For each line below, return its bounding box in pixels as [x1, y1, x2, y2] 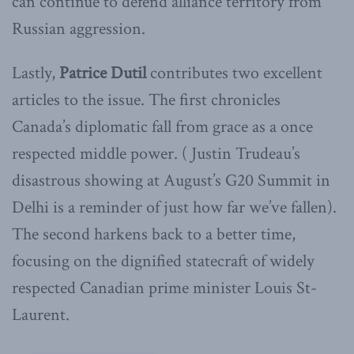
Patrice [59, 62, 107, 85]
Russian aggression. [12, 17, 145, 41]
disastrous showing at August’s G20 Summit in [12, 169, 330, 193]
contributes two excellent [146, 62, 322, 85]
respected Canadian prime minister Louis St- [12, 277, 317, 300]
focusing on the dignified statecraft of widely [12, 250, 314, 273]
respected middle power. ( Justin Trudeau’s [12, 142, 300, 166]
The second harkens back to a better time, [12, 223, 296, 247]
